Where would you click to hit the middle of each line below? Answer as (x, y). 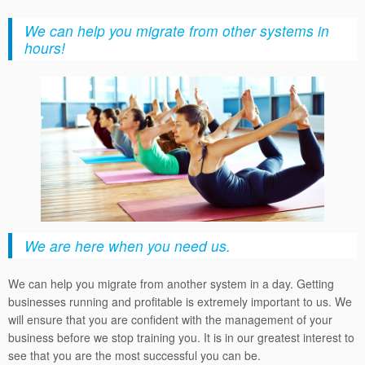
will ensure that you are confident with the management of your (170, 320)
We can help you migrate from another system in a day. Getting (171, 284)
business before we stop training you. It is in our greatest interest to (181, 338)
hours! (45, 48)
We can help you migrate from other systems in (177, 31)
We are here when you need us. (128, 246)
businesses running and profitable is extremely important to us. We (180, 302)
